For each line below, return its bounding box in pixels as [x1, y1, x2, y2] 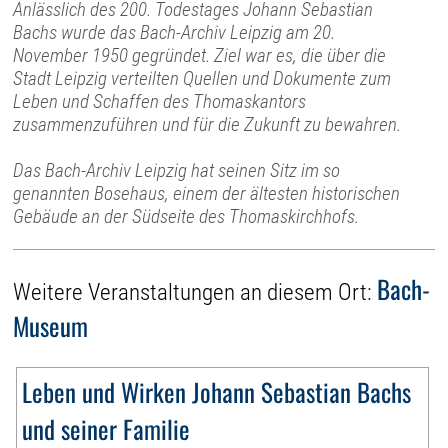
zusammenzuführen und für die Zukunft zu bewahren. [13, 112, 402, 136]
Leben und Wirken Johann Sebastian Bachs [22, 373, 412, 411]
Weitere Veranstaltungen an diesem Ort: [13, 279, 378, 307]
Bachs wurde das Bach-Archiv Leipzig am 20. [13, 20, 336, 44]
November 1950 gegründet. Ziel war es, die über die [13, 43, 387, 67]
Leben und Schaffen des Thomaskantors [13, 89, 307, 113]
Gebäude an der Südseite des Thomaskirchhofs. [13, 204, 360, 228]
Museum [13, 307, 89, 345]
